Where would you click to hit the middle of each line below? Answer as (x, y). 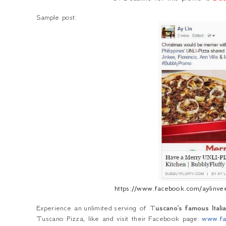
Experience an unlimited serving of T (96, 208)
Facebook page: (174, 218)
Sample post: (56, 17)
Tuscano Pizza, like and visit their (91, 218)
